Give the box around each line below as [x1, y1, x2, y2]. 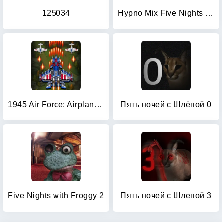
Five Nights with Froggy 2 [8, 191, 104, 200]
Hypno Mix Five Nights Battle [205, 9, 213, 17]
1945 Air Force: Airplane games [94, 100, 102, 109]
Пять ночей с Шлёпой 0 [120, 100, 212, 109]
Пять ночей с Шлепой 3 [120, 191, 212, 200]
